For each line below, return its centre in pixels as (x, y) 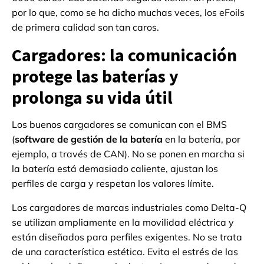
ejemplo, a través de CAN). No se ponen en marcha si (128, 154)
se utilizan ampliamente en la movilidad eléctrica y (123, 222)
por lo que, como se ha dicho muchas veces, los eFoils (128, 13)
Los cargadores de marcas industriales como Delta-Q (129, 208)
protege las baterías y (95, 76)
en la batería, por (202, 139)
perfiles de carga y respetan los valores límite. (113, 184)
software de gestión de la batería (89, 139)
